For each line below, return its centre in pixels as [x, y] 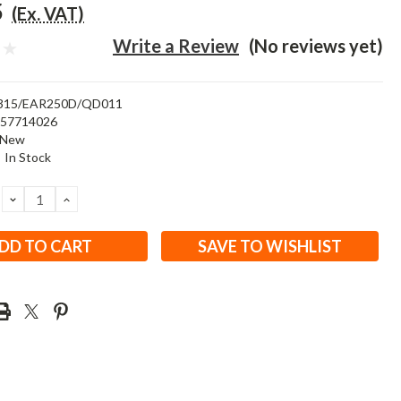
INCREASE [100, 198]
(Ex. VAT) [48, 13]
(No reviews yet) [316, 46]
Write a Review [176, 46]
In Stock [28, 157]
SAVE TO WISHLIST [269, 246]
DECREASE [49, 198]
